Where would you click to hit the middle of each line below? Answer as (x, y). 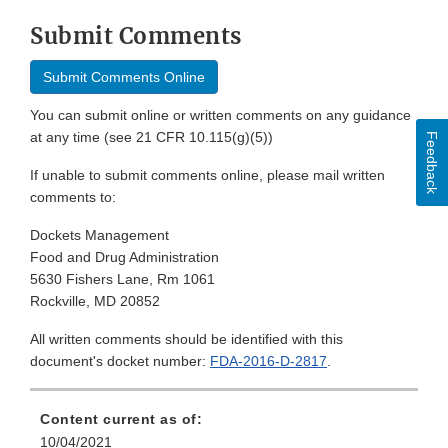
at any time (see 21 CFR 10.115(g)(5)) (151, 137)
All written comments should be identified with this (186, 339)
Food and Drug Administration (124, 257)
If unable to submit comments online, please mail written (207, 175)
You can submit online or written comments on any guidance (220, 115)
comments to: (73, 197)
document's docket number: (120, 361)
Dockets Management (99, 235)
